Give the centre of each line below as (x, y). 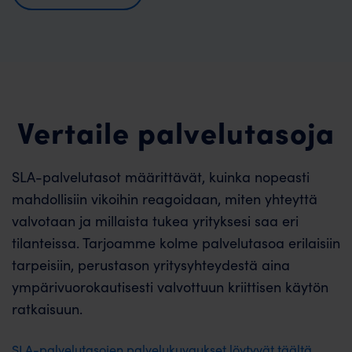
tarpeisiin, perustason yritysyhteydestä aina (151, 264)
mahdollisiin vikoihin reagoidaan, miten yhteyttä (165, 198)
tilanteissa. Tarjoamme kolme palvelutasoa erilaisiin (176, 242)
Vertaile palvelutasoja (176, 131)
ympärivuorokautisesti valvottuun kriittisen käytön (170, 286)
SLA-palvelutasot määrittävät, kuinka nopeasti (161, 176)
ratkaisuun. (47, 308)
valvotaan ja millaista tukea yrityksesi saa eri (155, 220)
